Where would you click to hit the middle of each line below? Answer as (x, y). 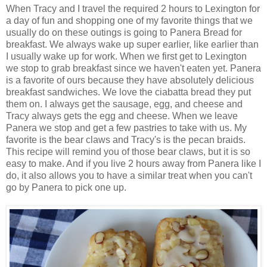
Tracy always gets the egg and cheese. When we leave (122, 116)
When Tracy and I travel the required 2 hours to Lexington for (133, 9)
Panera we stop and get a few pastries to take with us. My (126, 128)
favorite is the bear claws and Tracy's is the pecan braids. (126, 140)
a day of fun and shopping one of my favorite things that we (129, 21)
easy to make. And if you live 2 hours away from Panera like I (133, 164)
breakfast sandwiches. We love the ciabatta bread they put (128, 92)
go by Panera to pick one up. (66, 188)
